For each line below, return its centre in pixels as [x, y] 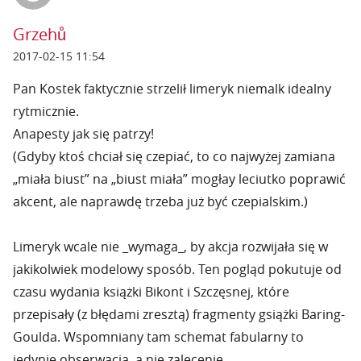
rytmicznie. [46, 111]
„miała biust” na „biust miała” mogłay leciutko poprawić [179, 179]
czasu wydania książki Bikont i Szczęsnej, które [151, 292]
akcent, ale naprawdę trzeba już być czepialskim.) [160, 201]
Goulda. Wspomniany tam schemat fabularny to [158, 337]
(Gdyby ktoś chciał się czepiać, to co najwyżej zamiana [174, 156]
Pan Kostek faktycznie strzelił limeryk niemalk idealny [172, 89]
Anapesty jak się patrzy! [83, 134]
